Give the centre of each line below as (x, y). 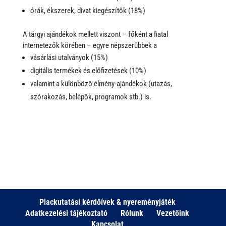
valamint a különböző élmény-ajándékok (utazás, (101, 84)
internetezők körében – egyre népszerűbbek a (90, 45)
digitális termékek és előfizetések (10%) (88, 71)
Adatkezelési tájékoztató (67, 213)
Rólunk (132, 213)
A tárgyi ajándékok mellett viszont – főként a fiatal (95, 34)
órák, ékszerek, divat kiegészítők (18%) (88, 11)
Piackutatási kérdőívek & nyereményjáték (107, 202)
